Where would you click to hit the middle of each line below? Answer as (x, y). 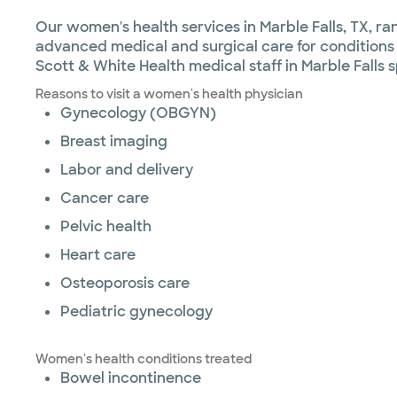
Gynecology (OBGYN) (138, 113)
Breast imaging (114, 141)
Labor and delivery (127, 170)
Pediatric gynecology (136, 311)
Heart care (98, 255)
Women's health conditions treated (144, 359)
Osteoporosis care (125, 283)
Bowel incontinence (131, 378)
